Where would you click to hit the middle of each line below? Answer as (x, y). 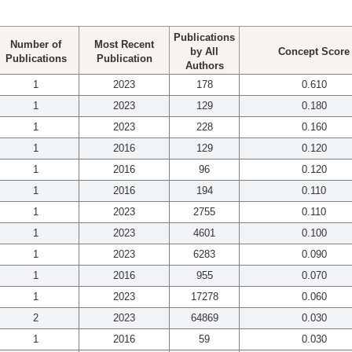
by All (204, 52)
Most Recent (124, 45)
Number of (36, 45)
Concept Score (314, 52)
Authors (204, 66)
